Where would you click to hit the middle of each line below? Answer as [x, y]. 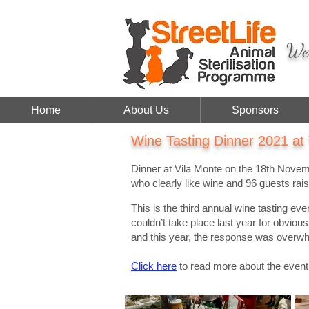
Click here [154, 266]
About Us [146, 110]
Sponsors [255, 110]
